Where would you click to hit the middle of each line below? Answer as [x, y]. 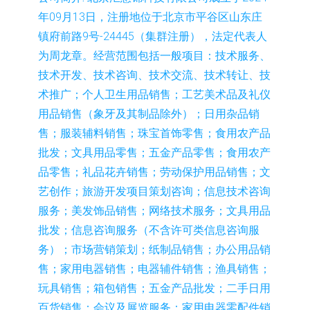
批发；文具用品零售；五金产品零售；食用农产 [154, 152]
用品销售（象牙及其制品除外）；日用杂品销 [149, 113]
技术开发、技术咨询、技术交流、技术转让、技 [154, 75]
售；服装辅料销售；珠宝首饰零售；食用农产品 [154, 133]
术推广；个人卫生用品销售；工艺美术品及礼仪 [154, 94]
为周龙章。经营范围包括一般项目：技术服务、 [154, 55]
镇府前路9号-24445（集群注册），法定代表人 [153, 36]
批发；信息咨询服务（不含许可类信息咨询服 [149, 230]
